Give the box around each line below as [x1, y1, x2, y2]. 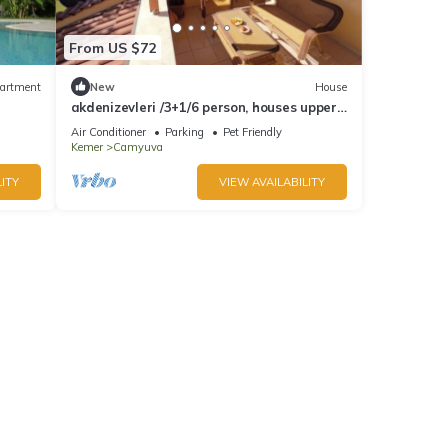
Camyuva [112, 140, 163, 155]
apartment [70, 117, 143, 134]
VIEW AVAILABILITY [219, 175, 325, 190]
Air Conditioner [70, 125, 146, 140]
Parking [164, 125, 204, 140]
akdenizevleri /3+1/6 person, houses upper [70, 99, 337, 116]
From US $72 [68, 38, 156, 57]
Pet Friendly [222, 125, 282, 140]
